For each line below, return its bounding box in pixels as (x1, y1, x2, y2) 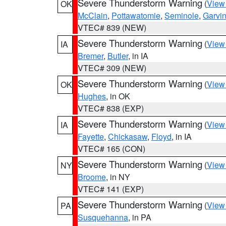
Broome (78, 171, 106, 183)
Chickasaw (108, 131, 147, 142)
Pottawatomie (111, 10, 160, 21)
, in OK (106, 90, 130, 102)
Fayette (78, 131, 104, 142)
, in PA (128, 211, 151, 223)
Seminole (164, 10, 199, 21)
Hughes (78, 90, 106, 102)
